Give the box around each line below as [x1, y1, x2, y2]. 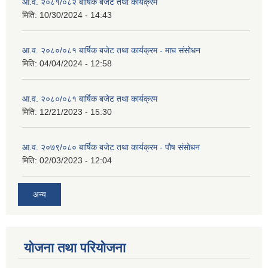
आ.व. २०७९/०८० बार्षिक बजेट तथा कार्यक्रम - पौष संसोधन [22, 142, 200, 153]
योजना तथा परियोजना [24, 240, 126, 255]
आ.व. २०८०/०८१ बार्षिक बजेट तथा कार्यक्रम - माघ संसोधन [22, 45, 200, 56]
